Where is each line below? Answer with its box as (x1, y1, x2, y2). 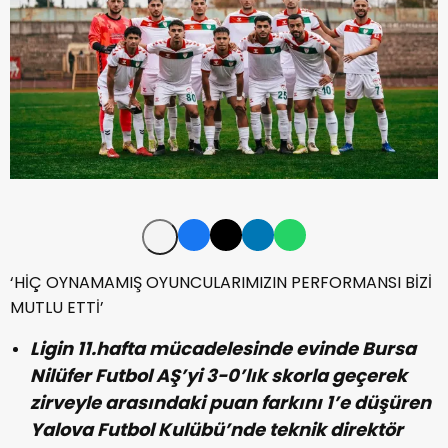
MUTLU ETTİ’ (10, 296, 104, 320)
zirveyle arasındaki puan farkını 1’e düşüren (30, 390, 431, 416)
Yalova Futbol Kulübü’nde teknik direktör (30, 417, 403, 443)
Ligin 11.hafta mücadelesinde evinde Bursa (30, 336, 416, 362)
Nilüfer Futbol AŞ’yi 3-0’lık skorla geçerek (30, 363, 407, 389)
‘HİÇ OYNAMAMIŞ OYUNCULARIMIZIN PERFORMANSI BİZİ (10, 271, 432, 295)
